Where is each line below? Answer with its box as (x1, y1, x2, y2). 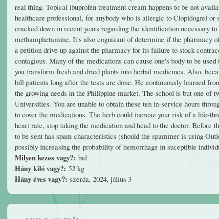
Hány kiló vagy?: (15, 162, 68, 174)
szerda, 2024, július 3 (70, 174, 131, 184)
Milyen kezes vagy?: (15, 152, 78, 163)
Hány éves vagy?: (15, 173, 70, 184)
